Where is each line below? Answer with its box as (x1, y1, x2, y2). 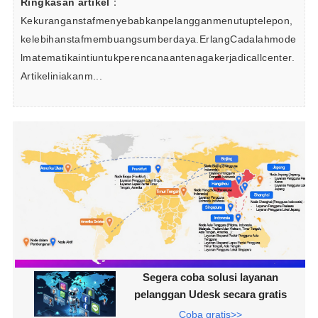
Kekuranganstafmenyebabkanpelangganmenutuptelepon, (20, 15, 293, 26)
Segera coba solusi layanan (142, 271, 278, 284)
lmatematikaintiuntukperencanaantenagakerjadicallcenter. (20, 52, 295, 63)
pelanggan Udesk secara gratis (133, 288, 287, 301)
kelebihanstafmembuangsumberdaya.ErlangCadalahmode (20, 33, 297, 45)
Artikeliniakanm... (20, 70, 103, 82)
